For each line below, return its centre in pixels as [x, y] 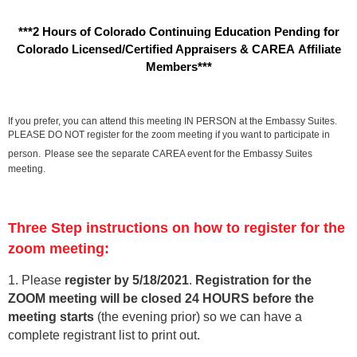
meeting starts [51, 316]
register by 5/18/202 [123, 280]
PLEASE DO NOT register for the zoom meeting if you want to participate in [169, 134]
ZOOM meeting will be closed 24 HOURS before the [161, 298]
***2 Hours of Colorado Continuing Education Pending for [178, 31]
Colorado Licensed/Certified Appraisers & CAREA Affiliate [178, 49]
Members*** [178, 66]
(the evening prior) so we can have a [198, 316]
